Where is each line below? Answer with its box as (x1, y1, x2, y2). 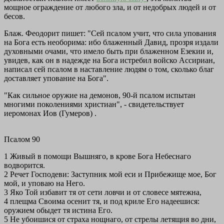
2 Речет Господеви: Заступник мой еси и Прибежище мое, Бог (4, 170, 216, 179)
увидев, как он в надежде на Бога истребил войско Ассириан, (4, 56, 215, 65)
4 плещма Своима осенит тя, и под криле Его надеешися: (4, 197, 199, 206)
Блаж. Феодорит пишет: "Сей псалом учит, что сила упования (4, 29, 216, 38)
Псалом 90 (4, 135, 40, 144)
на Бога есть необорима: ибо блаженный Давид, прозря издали (4, 38, 218, 47)
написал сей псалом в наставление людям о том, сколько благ (4, 65, 214, 74)
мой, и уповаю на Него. (4, 179, 85, 188)
